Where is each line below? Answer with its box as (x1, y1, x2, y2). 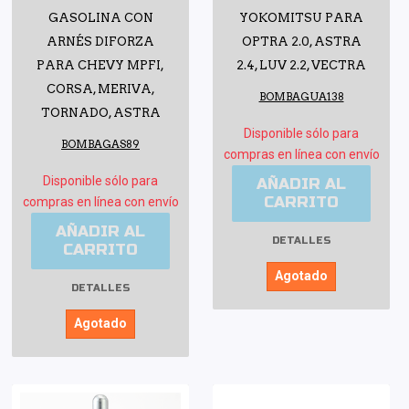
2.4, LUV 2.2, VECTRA (236, 58, 366, 73)
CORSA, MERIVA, (46, 82, 155, 97)
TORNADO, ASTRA (40, 106, 161, 121)
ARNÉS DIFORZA (47, 35, 154, 49)
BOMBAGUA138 (258, 90, 344, 104)
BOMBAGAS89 (61, 138, 140, 152)
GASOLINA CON (47, 11, 153, 26)
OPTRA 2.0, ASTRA (241, 35, 362, 49)
